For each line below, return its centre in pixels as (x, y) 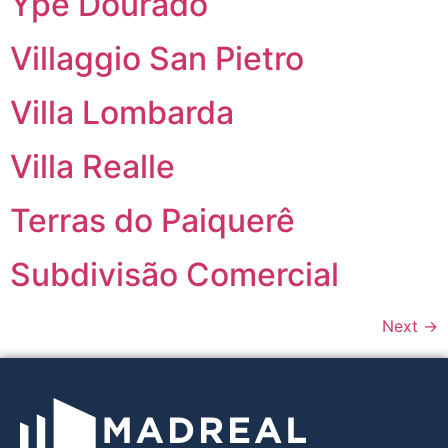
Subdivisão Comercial (174, 275)
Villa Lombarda (122, 113)
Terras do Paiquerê (152, 221)
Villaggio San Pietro (157, 59)
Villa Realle (92, 167)
